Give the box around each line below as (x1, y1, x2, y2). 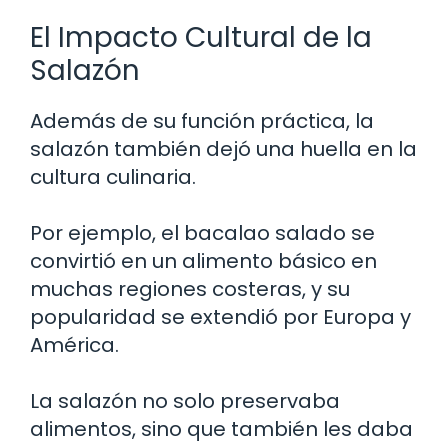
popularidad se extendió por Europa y (30, 302, 411, 331)
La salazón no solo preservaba (30, 386, 340, 415)
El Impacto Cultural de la (30, 17, 372, 57)
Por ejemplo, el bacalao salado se (30, 218, 375, 247)
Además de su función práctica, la (30, 106, 374, 135)
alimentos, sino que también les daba (30, 414, 413, 443)
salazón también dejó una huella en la (30, 134, 417, 163)
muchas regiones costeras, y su (30, 274, 350, 303)
